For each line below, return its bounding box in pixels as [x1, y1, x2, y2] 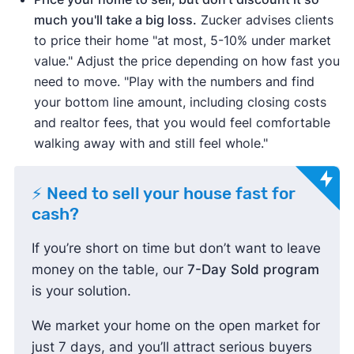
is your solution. [31, 282, 135, 299]
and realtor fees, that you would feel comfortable [33, 114, 330, 130]
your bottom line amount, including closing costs [33, 93, 326, 110]
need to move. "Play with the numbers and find [33, 73, 314, 89]
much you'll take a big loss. [33, 11, 197, 28]
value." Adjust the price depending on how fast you [33, 52, 340, 69]
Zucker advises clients [196, 11, 333, 28]
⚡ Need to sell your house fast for [31, 183, 296, 203]
